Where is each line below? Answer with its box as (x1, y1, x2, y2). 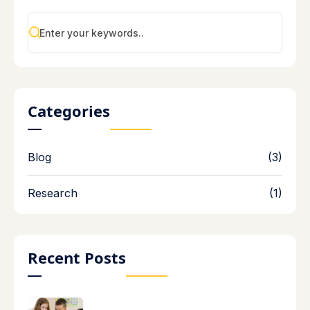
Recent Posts (28, 247, 126, 268)
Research (28, 186, 77, 201)
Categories (28, 100, 110, 122)
